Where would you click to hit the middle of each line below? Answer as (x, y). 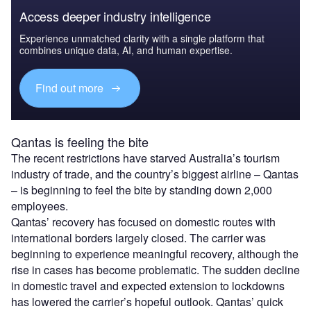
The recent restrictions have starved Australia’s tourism (145, 158)
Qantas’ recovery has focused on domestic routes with (143, 221)
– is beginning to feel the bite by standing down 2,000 (142, 190)
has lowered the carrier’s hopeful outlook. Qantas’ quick (147, 301)
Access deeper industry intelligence (115, 16)
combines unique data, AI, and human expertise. (126, 50)
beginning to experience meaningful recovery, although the (155, 253)
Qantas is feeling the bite (80, 141)
